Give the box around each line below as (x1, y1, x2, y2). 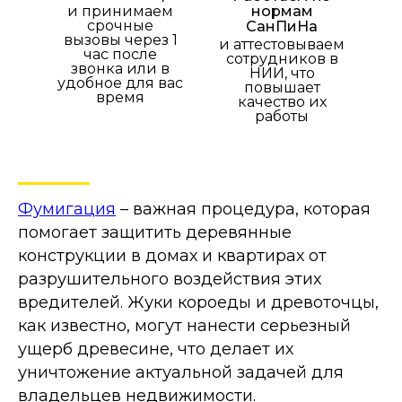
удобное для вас (57, 74, 183, 92)
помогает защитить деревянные (18, 223, 292, 242)
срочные (87, 17, 153, 34)
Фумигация (18, 199, 116, 219)
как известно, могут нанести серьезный (18, 316, 351, 336)
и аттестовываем (219, 36, 345, 53)
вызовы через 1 (63, 31, 178, 48)
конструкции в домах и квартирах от (18, 246, 327, 266)
